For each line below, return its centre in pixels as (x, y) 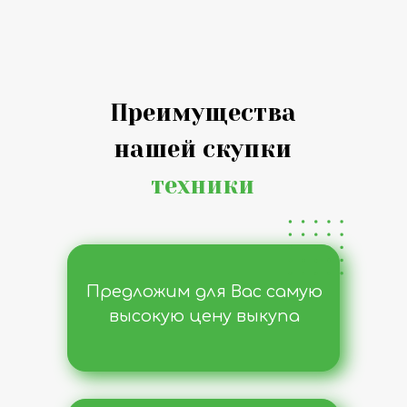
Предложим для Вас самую (204, 292)
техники (203, 185)
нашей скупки (203, 149)
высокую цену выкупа (204, 316)
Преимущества (203, 113)
